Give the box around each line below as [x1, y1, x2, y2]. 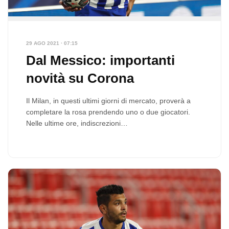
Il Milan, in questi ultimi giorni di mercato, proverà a [26, 97, 191, 105]
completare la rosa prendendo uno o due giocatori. [26, 108, 190, 117]
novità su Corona [26, 71, 134, 86]
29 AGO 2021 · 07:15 [26, 40, 78, 47]
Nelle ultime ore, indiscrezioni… [26, 119, 128, 128]
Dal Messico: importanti [26, 53, 175, 68]
